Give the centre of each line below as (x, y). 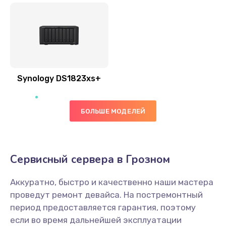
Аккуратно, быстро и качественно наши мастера (112, 182)
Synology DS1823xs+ (59, 78)
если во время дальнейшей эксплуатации (96, 220)
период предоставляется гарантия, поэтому (103, 207)
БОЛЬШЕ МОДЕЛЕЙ (113, 111)
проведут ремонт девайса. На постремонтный (106, 195)
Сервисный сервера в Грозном (90, 159)
